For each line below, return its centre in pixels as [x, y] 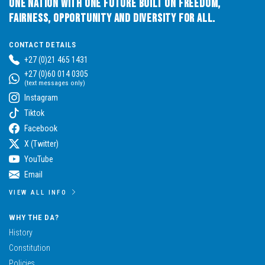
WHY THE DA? [34, 217]
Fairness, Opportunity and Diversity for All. [112, 18]
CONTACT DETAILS [43, 44]
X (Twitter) [41, 143]
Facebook [41, 128]
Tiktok [34, 113]
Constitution [30, 248]
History [21, 232]
